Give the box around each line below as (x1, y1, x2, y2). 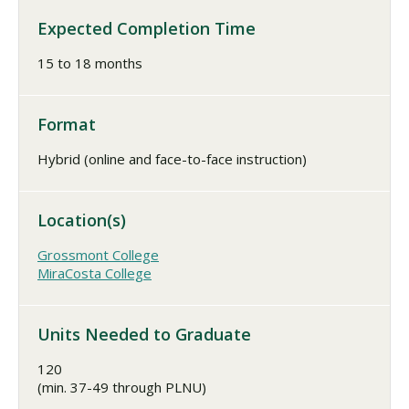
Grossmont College (37, 246, 159, 264)
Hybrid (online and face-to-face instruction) (37, 150, 307, 168)
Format (37, 113, 96, 135)
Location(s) (37, 209, 126, 231)
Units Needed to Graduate (37, 323, 251, 345)
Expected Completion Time (37, 17, 256, 39)
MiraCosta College (37, 264, 152, 282)
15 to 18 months (37, 54, 142, 72)
